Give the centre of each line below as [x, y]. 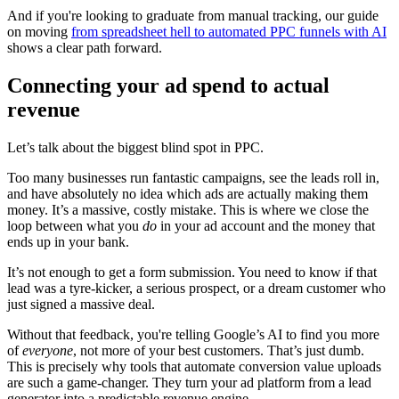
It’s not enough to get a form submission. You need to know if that [192, 272]
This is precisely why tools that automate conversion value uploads [194, 366]
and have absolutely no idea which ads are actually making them [187, 193]
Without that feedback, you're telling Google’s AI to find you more [193, 334]
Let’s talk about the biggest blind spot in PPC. [135, 147]
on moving [39, 31]
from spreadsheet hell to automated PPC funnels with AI [229, 31]
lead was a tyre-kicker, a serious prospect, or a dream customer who [196, 288]
